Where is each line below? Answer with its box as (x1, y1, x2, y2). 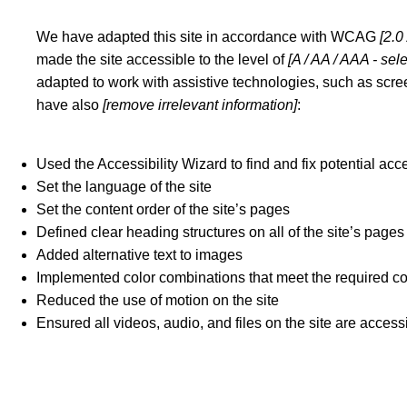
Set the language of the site (36, 179, 216, 195)
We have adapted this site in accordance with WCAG (36, 29, 381, 45)
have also (36, 97, 104, 114)
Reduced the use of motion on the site (36, 293, 280, 309)
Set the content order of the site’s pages (36, 202, 291, 218)
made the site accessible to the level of (36, 52, 289, 68)
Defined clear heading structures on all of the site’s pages (36, 224, 405, 241)
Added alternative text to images (36, 247, 243, 263)
